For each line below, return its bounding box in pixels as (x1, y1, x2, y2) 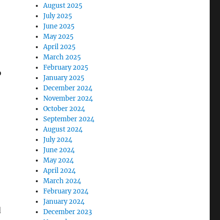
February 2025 (43, 63, 89, 72)
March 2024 (43, 176, 82, 185)
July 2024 (43, 135, 73, 144)
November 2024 (43, 94, 93, 103)
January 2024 (43, 197, 85, 206)
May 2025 (43, 32, 74, 41)
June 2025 (43, 22, 75, 30)
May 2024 (43, 156, 74, 165)
